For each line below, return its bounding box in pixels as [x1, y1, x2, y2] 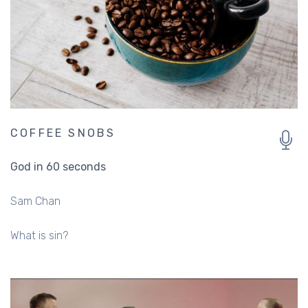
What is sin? [10, 228, 68, 242]
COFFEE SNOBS [10, 126, 116, 140]
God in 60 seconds [10, 159, 106, 173]
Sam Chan [10, 194, 60, 208]
